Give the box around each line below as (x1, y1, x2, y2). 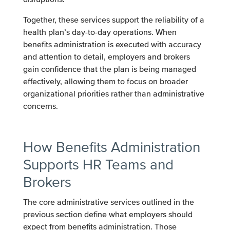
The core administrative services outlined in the (23, 197, 194, 207)
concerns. (23, 101, 58, 111)
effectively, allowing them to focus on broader (23, 76, 188, 87)
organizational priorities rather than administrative (23, 89, 204, 99)
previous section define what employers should (23, 209, 193, 220)
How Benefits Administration (23, 139, 200, 156)
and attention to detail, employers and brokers (23, 52, 190, 62)
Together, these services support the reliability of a (23, 15, 204, 25)
